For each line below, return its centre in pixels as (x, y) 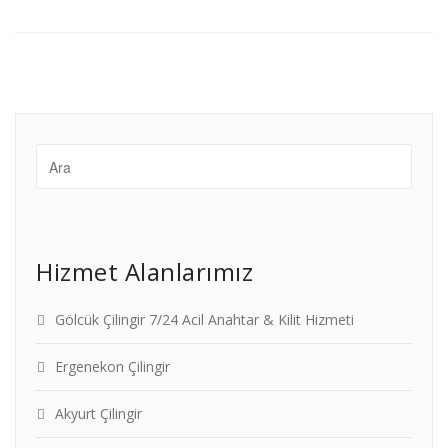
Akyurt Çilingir (98, 413)
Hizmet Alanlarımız (144, 271)
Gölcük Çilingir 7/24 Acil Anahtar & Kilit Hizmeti (204, 319)
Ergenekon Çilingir (112, 366)
